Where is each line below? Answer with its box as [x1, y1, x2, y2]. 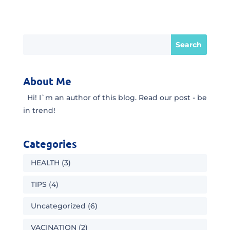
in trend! [23, 106, 55, 116]
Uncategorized [30, 201, 86, 210]
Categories [23, 137, 77, 150]
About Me [23, 74, 71, 88]
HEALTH [30, 158, 60, 167]
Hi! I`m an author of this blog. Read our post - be [27, 93, 207, 103]
